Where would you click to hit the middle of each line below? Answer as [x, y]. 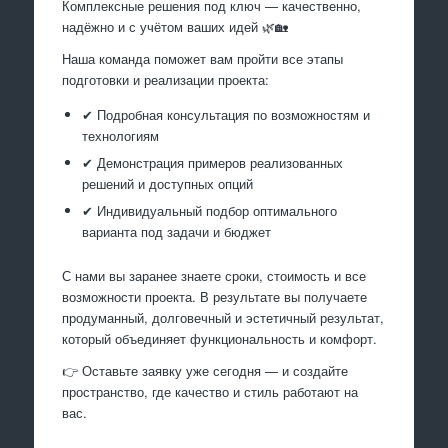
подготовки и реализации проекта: [166, 79]
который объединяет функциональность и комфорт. [220, 338]
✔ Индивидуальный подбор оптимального [210, 210]
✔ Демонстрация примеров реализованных [213, 162]
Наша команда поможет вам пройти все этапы [203, 58]
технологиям [121, 135]
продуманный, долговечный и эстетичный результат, [223, 317]
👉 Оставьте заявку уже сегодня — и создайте [205, 370]
